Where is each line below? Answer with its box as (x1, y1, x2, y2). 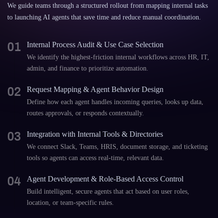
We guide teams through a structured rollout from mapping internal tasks (7, 2, 208, 9)
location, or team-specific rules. (27, 199, 114, 206)
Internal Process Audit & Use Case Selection (27, 40, 163, 49)
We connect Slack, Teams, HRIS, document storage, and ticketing (27, 143, 208, 150)
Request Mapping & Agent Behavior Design (27, 85, 163, 93)
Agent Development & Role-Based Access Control (27, 175, 183, 183)
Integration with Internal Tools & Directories (27, 130, 163, 138)
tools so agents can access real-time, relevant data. (27, 154, 164, 162)
